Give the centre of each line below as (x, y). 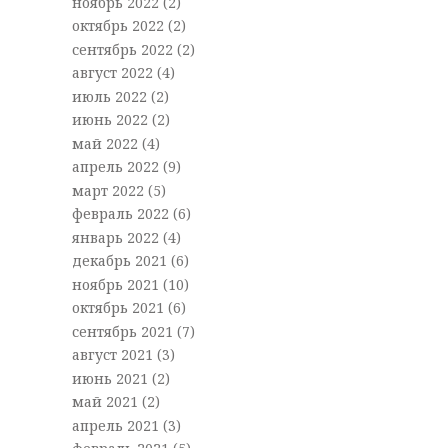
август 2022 (114, 73)
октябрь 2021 (119, 308)
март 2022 (109, 190)
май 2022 (106, 143)
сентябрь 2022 (124, 49)
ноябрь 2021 (117, 284)
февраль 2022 (122, 214)
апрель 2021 (117, 425)
